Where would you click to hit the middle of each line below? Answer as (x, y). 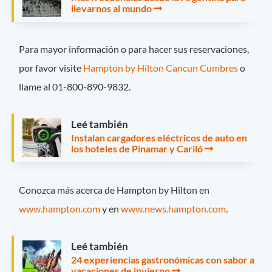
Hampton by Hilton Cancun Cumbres (161, 68)
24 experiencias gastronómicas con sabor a (163, 259)
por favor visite (51, 68)
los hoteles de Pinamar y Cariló (137, 149)
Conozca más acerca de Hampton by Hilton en (114, 189)
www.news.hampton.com (174, 208)
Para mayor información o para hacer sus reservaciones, (134, 49)
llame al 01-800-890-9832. (75, 87)
